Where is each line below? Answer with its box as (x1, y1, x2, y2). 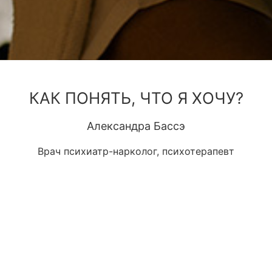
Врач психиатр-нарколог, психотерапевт (38, 145, 234, 158)
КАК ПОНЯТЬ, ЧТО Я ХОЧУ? (29, 89, 243, 108)
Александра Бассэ (87, 120, 185, 133)
